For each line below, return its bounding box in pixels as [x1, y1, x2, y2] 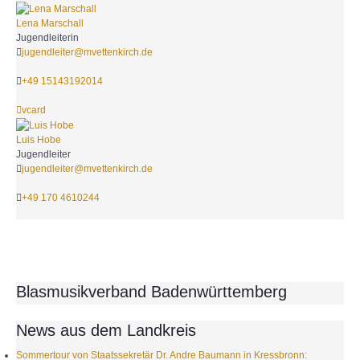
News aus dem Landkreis [16, 321, 196, 339]
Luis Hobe [16, 133, 61, 145]
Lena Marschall [16, 17, 84, 29]
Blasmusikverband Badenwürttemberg [16, 282, 287, 301]
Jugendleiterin [16, 31, 79, 43]
